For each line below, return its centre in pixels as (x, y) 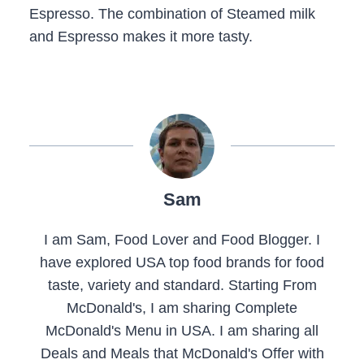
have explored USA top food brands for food (182, 263)
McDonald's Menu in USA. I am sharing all (182, 331)
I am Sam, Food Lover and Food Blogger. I (182, 240)
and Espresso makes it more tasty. (141, 37)
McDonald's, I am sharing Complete (182, 308)
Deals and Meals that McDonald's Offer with (182, 354)
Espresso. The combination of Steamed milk (172, 14)
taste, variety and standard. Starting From (182, 286)
